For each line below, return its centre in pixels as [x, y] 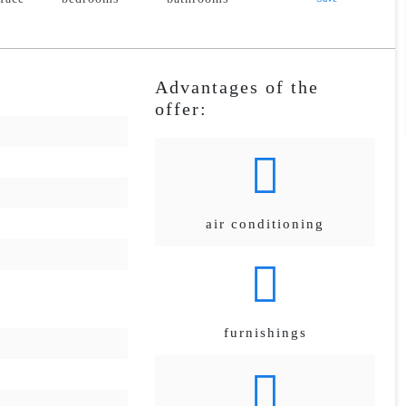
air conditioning [266, 224]
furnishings [265, 333]
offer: [181, 109]
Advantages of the [237, 87]
